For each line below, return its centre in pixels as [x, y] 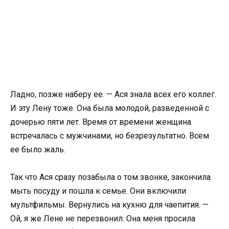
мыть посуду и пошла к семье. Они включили [98, 191]
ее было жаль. [38, 149]
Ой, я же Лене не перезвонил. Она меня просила [103, 219]
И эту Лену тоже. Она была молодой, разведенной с [110, 108]
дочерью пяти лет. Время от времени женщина [101, 122]
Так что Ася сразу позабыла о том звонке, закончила [110, 177]
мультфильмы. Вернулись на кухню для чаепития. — [109, 205]
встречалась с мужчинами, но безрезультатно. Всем [110, 135]
